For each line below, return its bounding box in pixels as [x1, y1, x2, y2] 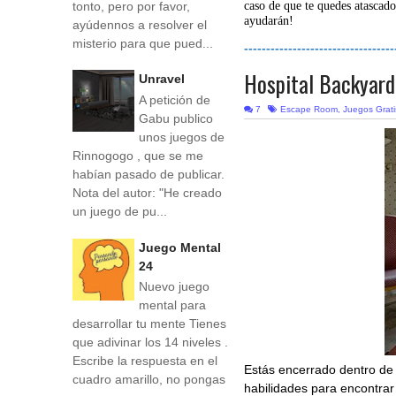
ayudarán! [244, 14, 294, 27]
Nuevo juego [139, 279, 209, 294]
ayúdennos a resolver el [72, 17, 207, 32]
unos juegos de [139, 129, 225, 144]
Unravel [139, 72, 185, 87]
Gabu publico [139, 110, 213, 126]
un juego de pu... [72, 203, 167, 218]
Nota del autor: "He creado [72, 185, 222, 200]
